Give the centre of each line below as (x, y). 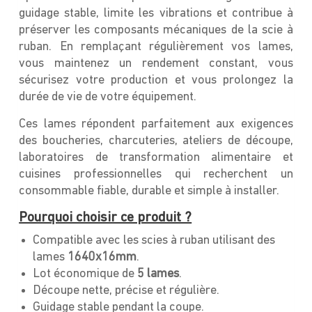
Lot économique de (85, 274)
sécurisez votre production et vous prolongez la (156, 80)
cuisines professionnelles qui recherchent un (156, 174)
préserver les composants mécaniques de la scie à (156, 30)
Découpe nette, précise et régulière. (126, 290)
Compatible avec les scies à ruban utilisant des (154, 240)
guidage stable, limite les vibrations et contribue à (156, 13)
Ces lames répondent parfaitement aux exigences (156, 124)
